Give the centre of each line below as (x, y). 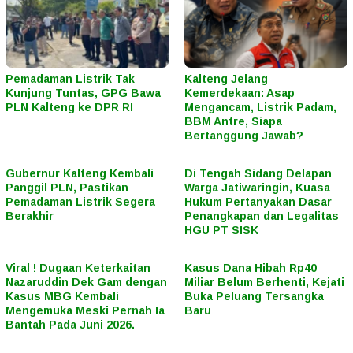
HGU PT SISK (221, 230)
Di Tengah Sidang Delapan (258, 174)
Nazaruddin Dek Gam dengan (86, 282)
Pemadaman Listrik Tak (70, 79)
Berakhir (30, 216)
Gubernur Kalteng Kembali (80, 174)
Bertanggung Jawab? (244, 136)
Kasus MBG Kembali (62, 297)
